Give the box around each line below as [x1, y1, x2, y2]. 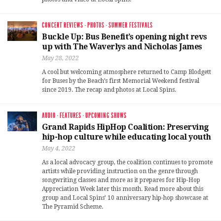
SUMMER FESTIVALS [109, 21, 153, 30]
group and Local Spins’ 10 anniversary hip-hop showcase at [42, 194, 208, 201]
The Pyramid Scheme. [42, 203, 103, 210]
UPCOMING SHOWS [85, 111, 127, 120]
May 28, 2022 [42, 54, 79, 62]
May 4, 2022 [42, 145, 75, 152]
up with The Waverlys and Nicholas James [42, 41, 202, 51]
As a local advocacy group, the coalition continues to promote [42, 158, 213, 166]
